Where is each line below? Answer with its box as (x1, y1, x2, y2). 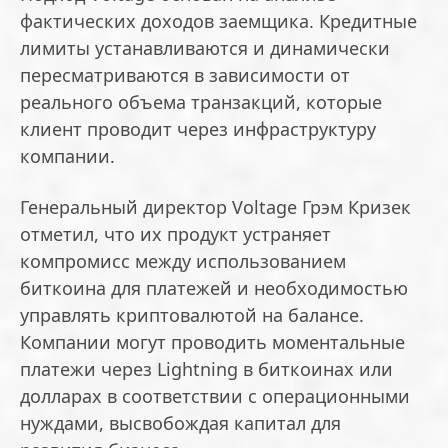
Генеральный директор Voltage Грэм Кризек (20, 195, 411, 220)
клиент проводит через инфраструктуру (20, 117, 376, 142)
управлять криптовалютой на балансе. (20, 303, 364, 328)
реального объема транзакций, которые (20, 90, 382, 115)
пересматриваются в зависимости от (20, 63, 350, 88)
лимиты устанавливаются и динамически (20, 36, 390, 61)
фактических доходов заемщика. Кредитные (20, 9, 417, 34)
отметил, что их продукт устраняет (20, 222, 331, 247)
